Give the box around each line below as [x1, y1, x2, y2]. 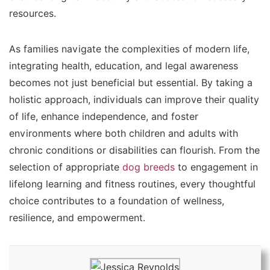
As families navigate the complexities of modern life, [9, 43, 250, 55]
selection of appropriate [9, 162, 122, 173]
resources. [9, 8, 56, 19]
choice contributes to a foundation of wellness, [9, 195, 224, 207]
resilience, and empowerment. [9, 212, 145, 224]
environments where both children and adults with [9, 128, 238, 139]
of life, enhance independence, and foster [9, 111, 198, 122]
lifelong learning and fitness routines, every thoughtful [9, 178, 256, 190]
